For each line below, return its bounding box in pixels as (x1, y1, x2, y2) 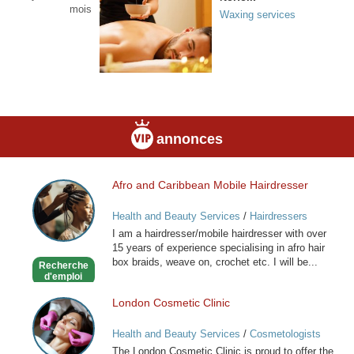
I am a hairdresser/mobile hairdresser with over (111, 227, 326, 239)
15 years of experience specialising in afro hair (111, 241, 325, 254)
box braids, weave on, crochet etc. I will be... (111, 255, 318, 268)
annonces (156, 130, 223, 147)
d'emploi (44, 270, 83, 282)
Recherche (38, 259, 88, 271)
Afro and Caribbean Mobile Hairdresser (111, 178, 308, 191)
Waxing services (220, 9, 296, 21)
